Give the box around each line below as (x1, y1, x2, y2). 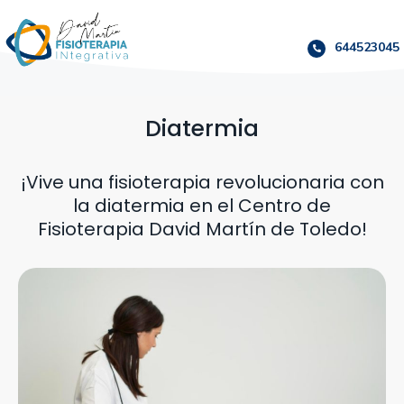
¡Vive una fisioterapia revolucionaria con (20, 170, 384, 196)
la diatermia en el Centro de (73, 193, 331, 219)
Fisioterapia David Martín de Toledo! (37, 216, 367, 243)
